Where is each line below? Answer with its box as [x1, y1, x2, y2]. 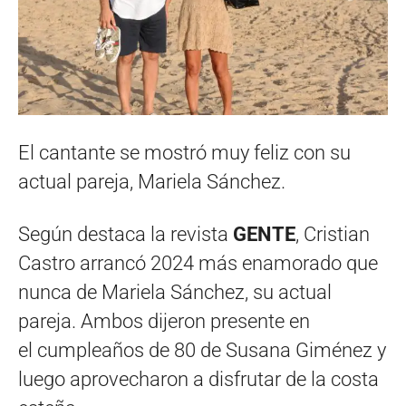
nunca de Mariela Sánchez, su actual [18, 281, 332, 304]
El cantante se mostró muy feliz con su [18, 141, 351, 165]
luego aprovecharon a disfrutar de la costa [18, 368, 379, 391]
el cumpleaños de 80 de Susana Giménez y [18, 339, 386, 362]
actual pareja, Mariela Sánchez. [18, 170, 285, 194]
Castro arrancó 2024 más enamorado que [18, 252, 378, 275]
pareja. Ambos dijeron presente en [18, 310, 310, 333]
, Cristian [295, 223, 370, 246]
